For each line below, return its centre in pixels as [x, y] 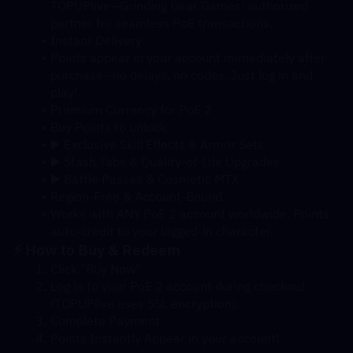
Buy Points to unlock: [110, 127]
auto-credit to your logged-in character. [162, 231]
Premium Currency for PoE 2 [131, 110]
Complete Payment [105, 321]
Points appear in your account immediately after [188, 58]
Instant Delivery [96, 40]
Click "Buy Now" [95, 269]
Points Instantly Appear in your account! [165, 338]
